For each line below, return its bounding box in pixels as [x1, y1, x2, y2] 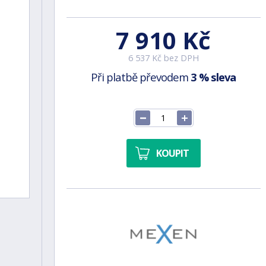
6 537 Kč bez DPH [128, 52, 199, 64]
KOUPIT [156, 146, 189, 160]
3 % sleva [191, 69, 236, 84]
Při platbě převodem [91, 69, 191, 84]
